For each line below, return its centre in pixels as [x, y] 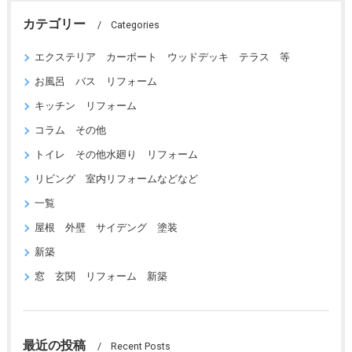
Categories [135, 25]
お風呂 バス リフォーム [95, 81]
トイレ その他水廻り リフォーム [116, 154]
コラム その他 [70, 130]
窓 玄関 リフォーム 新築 [101, 276]
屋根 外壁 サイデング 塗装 [106, 227]
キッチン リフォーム [85, 106]
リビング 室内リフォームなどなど [116, 179]
